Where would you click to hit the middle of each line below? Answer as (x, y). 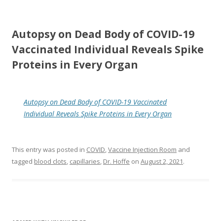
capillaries (85, 161)
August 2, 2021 (162, 161)
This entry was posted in (49, 149)
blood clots (50, 161)
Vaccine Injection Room (142, 149)
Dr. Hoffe (116, 161)
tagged (23, 161)
